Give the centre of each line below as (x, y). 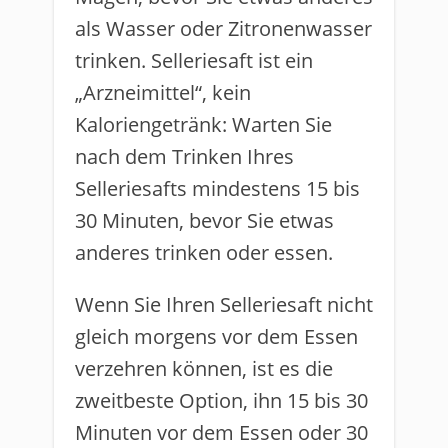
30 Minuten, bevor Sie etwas (204, 220)
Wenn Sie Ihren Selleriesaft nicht (224, 304)
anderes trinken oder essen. (204, 252)
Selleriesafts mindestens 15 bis (217, 188)
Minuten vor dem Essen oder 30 (221, 432)
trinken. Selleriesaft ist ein (194, 60)
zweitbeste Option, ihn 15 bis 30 (221, 400)
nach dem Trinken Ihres (184, 156)
